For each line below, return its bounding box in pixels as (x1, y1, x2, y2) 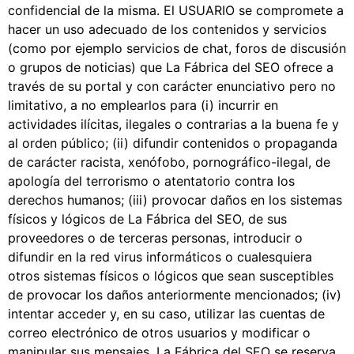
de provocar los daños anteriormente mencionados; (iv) (8, 286, 341, 303)
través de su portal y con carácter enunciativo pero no (8, 77, 336, 94)
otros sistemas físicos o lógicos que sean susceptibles (8, 267, 333, 284)
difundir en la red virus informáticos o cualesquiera (8, 248, 312, 265)
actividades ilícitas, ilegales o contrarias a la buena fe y (8, 115, 339, 132)
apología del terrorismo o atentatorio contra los (8, 172, 295, 189)
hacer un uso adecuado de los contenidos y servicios (8, 21, 326, 37)
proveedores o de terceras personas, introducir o (8, 229, 303, 246)
